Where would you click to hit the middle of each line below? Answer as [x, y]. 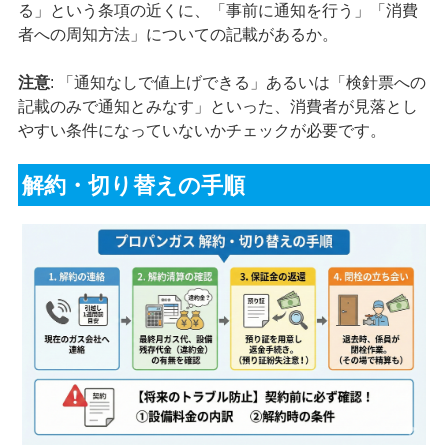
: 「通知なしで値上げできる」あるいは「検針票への [237, 82]
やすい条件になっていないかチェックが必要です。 [201, 130]
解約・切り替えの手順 [134, 186]
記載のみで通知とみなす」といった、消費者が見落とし [217, 106]
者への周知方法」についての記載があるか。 [177, 34]
